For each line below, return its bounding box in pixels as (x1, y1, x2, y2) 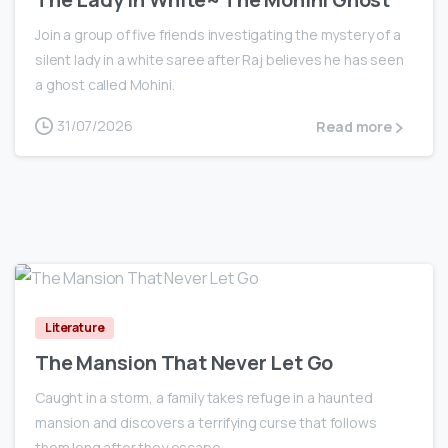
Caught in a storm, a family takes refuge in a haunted (35, 388, 373, 408)
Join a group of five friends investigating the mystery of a (35, 24, 401, 44)
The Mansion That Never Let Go (35, 349, 334, 377)
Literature (45, 319, 105, 337)
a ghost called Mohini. (35, 74, 175, 94)
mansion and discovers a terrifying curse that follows (35, 413, 377, 433)
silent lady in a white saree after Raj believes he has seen (35, 49, 404, 69)
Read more (316, 117, 392, 137)
